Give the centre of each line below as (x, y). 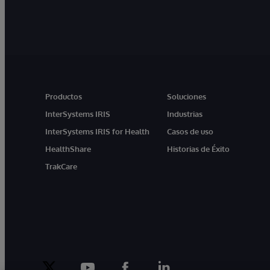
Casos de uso (190, 131)
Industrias (185, 114)
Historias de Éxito (199, 149)
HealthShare (68, 149)
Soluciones (187, 96)
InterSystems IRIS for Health (97, 131)
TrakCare (61, 166)
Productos (64, 96)
